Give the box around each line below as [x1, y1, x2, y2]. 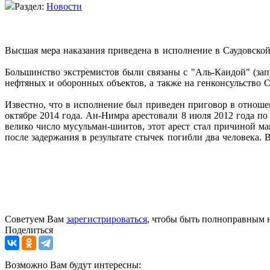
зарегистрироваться [66, 214, 147, 225]
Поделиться [5, 225, 53, 236]
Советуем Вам [5, 214, 66, 225]
